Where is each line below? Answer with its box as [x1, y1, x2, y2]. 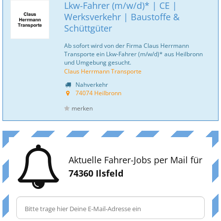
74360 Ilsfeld [69, 167, 123, 179]
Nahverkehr [74, 80, 108, 88]
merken [72, 104, 93, 112]
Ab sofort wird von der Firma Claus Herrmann [64, 41, 189, 49]
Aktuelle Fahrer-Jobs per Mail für [69, 154, 202, 166]
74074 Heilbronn [75, 89, 121, 97]
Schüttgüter [64, 22, 112, 34]
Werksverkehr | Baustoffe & [64, 11, 180, 23]
